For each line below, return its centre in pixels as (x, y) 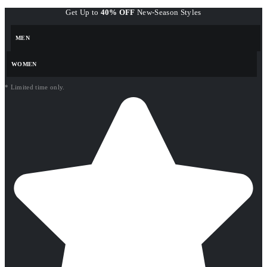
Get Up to (83, 12)
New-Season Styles (168, 12)
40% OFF (118, 12)
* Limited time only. (35, 87)
